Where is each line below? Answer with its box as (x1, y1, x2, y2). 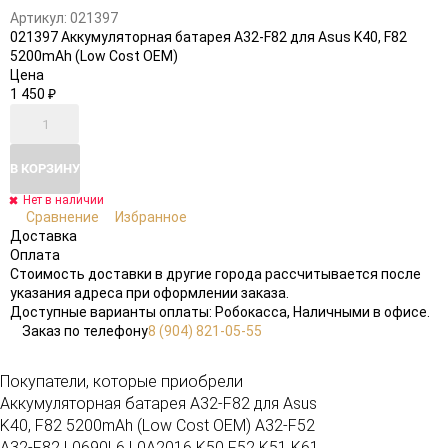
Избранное (115, 209, 187, 226)
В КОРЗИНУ (10, 159, 80, 178)
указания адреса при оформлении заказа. (10, 285, 289, 302)
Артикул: (10, 10, 67, 27)
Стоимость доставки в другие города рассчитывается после (10, 266, 421, 283)
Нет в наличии (23, 193, 104, 208)
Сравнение (26, 209, 99, 226)
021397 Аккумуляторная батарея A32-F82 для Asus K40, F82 (10, 29, 407, 46)
